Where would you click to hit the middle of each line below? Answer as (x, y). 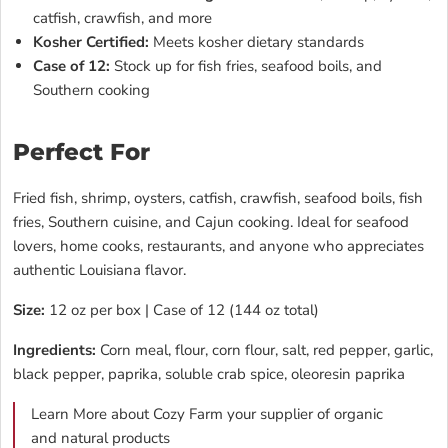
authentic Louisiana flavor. (99, 269)
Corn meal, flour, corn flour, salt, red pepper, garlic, (264, 349)
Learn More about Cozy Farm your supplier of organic (207, 413)
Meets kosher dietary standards (256, 41)
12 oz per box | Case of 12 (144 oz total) (182, 309)
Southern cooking (91, 89)
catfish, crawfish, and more (122, 17)
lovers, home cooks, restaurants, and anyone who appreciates (218, 245)
